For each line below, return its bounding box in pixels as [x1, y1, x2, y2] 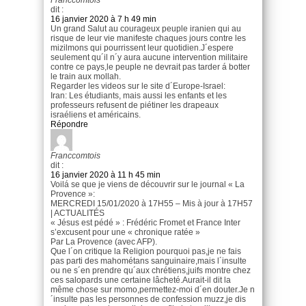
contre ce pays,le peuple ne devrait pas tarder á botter [51, 61, 250, 72]
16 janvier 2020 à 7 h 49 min [51, 14, 156, 24]
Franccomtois [51, 150, 100, 161]
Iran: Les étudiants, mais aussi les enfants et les [51, 90, 227, 100]
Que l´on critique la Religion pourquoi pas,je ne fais [51, 246, 241, 256]
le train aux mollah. [51, 71, 121, 81]
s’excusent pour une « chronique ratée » [51, 227, 200, 237]
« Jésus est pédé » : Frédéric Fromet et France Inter [51, 217, 240, 227]
